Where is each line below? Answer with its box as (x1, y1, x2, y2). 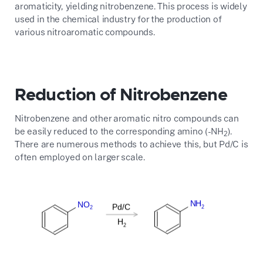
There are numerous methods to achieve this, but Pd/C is (15, 138, 248, 149)
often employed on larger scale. (15, 151, 145, 162)
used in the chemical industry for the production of (15, 13, 222, 24)
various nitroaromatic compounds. (15, 26, 155, 37)
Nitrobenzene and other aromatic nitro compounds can (15, 112, 239, 123)
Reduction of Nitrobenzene (15, 83, 227, 106)
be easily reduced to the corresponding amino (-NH (15, 125, 224, 136)
